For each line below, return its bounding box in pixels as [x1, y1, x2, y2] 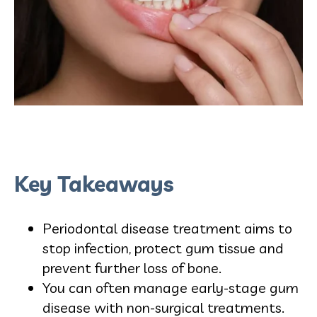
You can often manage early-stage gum [42, 278, 299, 296]
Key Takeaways [14, 170, 174, 197]
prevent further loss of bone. [42, 258, 221, 277]
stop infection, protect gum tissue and [42, 238, 284, 257]
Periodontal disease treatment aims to [42, 219, 292, 237]
